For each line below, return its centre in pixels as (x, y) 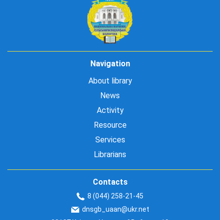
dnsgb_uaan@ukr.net (115, 209)
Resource (110, 125)
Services (110, 140)
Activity (110, 110)
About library (110, 81)
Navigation (110, 64)
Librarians (110, 154)
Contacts (110, 182)
